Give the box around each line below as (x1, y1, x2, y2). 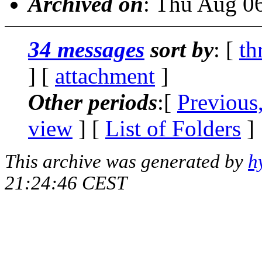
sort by (144, 36, 213, 62)
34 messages (28, 36, 144, 62)
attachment (55, 63, 155, 88)
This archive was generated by (5, 150, 248, 172)
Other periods (28, 89, 157, 115)
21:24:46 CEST (5, 172, 127, 194)
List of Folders (105, 115, 241, 141)
